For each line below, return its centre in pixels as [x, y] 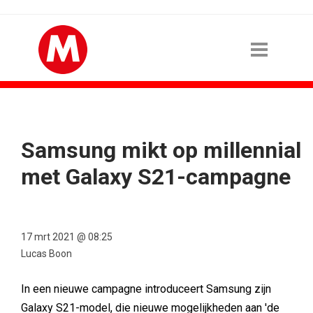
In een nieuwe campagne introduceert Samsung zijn [146, 289]
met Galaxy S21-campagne [156, 177]
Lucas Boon [46, 254]
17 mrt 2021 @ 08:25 [67, 237]
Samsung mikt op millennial [161, 150]
